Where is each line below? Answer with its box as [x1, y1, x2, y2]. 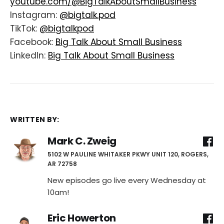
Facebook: [10, 36, 55, 48]
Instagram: [10, 9, 59, 21]
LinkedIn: [10, 49, 48, 62]
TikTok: [10, 22, 39, 35]
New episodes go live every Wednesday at [47, 174, 206, 185]
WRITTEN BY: [10, 114, 59, 124]
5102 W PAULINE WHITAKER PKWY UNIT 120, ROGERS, [47, 149, 208, 158]
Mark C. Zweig [47, 134, 116, 148]
